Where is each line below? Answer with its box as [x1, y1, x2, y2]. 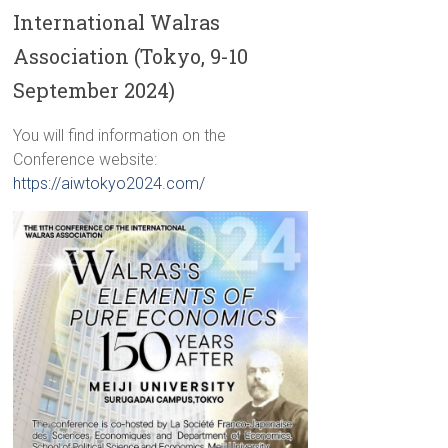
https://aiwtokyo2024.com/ [13, 173, 206, 193]
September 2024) [13, 76, 176, 103]
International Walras [13, 8, 221, 35]
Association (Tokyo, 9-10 [13, 42, 249, 69]
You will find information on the [13, 125, 227, 145]
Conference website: [13, 149, 158, 169]
